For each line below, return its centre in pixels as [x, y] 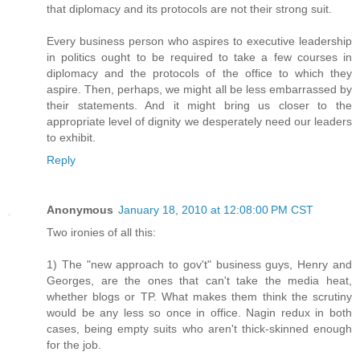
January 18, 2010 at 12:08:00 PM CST [216, 210]
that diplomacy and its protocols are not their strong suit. [189, 9]
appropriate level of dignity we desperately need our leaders [199, 122]
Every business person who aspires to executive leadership [199, 41]
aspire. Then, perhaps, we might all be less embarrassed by [199, 90]
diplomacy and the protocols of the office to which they [199, 74]
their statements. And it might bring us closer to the [199, 106]
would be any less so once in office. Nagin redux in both [199, 313]
